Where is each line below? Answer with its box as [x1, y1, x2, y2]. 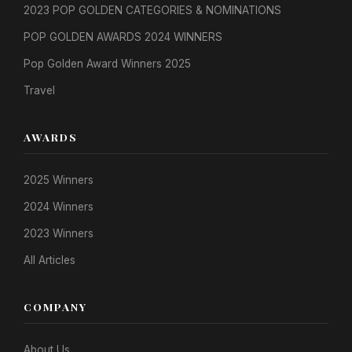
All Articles [24, 254, 75, 267]
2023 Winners [24, 227, 93, 240]
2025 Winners [24, 174, 93, 187]
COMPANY [24, 299, 87, 314]
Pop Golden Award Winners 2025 [24, 57, 191, 71]
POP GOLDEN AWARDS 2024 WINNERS [24, 31, 222, 44]
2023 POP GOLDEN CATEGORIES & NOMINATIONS [24, 4, 281, 17]
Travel [24, 84, 55, 97]
